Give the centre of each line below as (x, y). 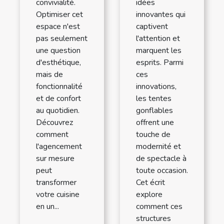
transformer (56, 182)
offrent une (155, 122)
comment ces (159, 206)
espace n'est (58, 26)
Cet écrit (150, 182)
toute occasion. (162, 170)
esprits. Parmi (160, 62)
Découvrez (54, 122)
